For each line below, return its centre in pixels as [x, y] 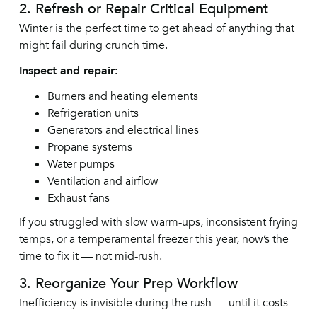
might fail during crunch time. [93, 45]
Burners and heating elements [122, 96]
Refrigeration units [93, 113]
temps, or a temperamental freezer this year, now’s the [154, 239]
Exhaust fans [78, 198]
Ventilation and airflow [103, 181]
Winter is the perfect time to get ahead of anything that [156, 28]
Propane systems [90, 147]
